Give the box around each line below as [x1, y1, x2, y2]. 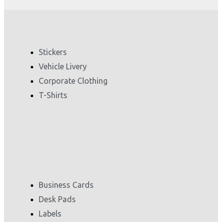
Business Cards [39, 180, 94, 189]
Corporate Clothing [39, 76, 108, 85]
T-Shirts [39, 90, 67, 100]
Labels [39, 209, 61, 218]
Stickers [39, 47, 67, 56]
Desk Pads [39, 194, 76, 204]
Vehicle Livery [39, 61, 87, 71]
